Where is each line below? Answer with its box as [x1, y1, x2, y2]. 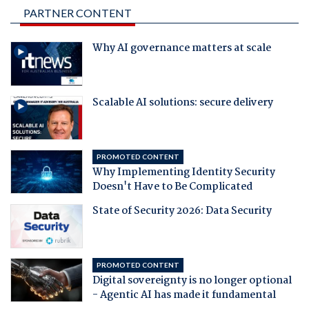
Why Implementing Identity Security [92, 163, 275, 181]
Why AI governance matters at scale [92, 40, 271, 57]
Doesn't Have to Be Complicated [92, 178, 252, 195]
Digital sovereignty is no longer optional [92, 272, 292, 289]
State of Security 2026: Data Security [92, 202, 272, 219]
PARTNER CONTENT [23, 6, 132, 20]
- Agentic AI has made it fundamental [92, 286, 276, 303]
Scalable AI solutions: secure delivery [92, 94, 273, 111]
